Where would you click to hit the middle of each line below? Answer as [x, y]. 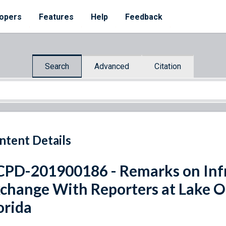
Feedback [144, 17]
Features [56, 17]
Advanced [112, 66]
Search [57, 66]
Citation [168, 66]
